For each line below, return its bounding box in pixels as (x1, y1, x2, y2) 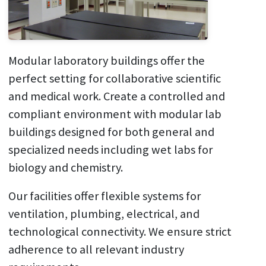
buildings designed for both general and (8, 124, 214, 140)
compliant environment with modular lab (8, 106, 221, 122)
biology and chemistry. (8, 160, 125, 176)
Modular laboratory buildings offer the (8, 53, 205, 69)
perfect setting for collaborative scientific (8, 71, 221, 87)
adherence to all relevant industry (8, 242, 184, 258)
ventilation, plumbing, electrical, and (8, 206, 199, 222)
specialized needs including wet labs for (8, 142, 213, 158)
